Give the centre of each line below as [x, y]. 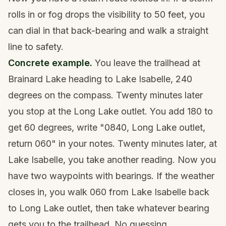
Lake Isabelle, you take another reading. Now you [112, 159]
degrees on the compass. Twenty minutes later [105, 95]
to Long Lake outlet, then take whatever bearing [109, 208]
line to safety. [36, 46]
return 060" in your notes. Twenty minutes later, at [112, 143]
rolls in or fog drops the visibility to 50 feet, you [106, 14]
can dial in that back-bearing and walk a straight [108, 30]
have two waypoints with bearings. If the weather [111, 176]
